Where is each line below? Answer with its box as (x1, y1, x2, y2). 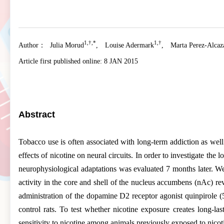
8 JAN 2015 (104, 57, 138, 65)
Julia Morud (50, 41, 84, 49)
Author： (18, 41, 45, 49)
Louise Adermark (105, 41, 154, 49)
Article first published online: (18, 57, 104, 65)
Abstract (18, 109, 55, 119)
